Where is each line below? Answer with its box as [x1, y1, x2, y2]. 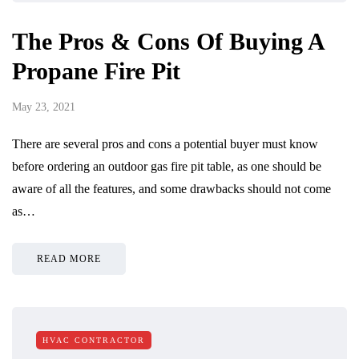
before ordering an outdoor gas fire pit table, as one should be [12, 159, 321, 173]
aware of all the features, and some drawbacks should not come [12, 181, 331, 196]
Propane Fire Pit [12, 57, 180, 84]
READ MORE [37, 252, 101, 264]
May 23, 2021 [12, 100, 75, 113]
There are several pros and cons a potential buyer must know [12, 136, 318, 151]
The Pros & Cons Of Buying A [12, 27, 324, 54]
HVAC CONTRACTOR [42, 335, 145, 345]
